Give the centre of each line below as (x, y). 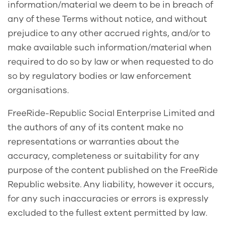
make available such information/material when (110, 48)
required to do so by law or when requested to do (110, 62)
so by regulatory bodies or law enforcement (99, 76)
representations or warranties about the (93, 142)
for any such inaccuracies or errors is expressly (108, 199)
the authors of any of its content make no (95, 128)
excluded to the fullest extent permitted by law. (107, 213)
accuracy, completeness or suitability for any (104, 156)
